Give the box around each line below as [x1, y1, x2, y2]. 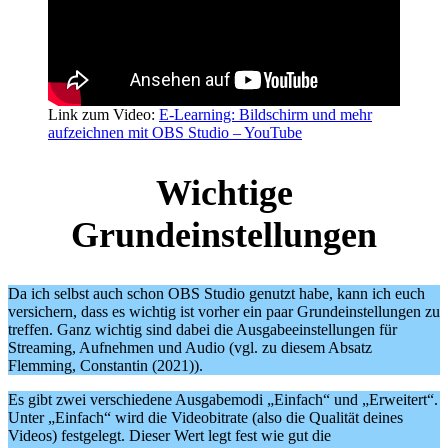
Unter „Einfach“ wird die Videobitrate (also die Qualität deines [8, 409, 403, 427]
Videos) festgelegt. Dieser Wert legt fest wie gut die [8, 427, 331, 445]
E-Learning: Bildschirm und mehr [159, 105, 372, 123]
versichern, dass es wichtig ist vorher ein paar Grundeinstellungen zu [8, 303, 440, 321]
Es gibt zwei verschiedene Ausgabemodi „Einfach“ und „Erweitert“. [8, 391, 438, 409]
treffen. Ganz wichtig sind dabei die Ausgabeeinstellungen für [8, 321, 397, 339]
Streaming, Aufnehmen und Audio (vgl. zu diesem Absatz [8, 339, 372, 357]
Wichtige [155, 172, 293, 213]
